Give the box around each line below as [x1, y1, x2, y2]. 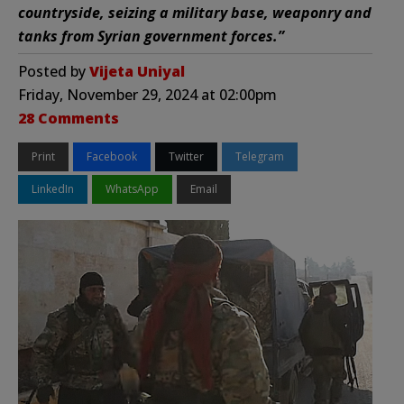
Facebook [87, 148, 137, 164]
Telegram [235, 148, 284, 164]
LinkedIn [32, 180, 74, 197]
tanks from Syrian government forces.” [18, 25, 288, 46]
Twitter [169, 148, 204, 164]
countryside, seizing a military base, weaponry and [18, 2, 372, 23]
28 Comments [18, 107, 119, 128]
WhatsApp [106, 180, 159, 197]
